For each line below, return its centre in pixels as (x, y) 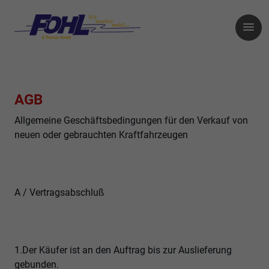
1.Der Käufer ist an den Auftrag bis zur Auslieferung (123, 250)
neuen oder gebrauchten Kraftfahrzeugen (101, 135)
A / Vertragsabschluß (59, 193)
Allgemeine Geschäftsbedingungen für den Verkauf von (131, 121)
